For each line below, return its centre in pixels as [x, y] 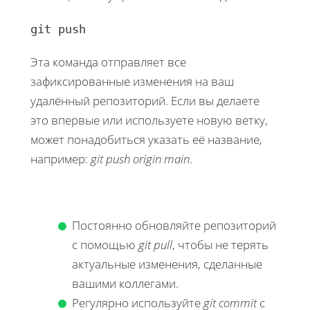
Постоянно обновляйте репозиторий [174, 225]
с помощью [105, 244]
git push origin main [140, 158]
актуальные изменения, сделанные [167, 264]
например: [61, 158]
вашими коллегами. [125, 283]
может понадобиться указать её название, [146, 139]
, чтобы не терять [220, 244]
